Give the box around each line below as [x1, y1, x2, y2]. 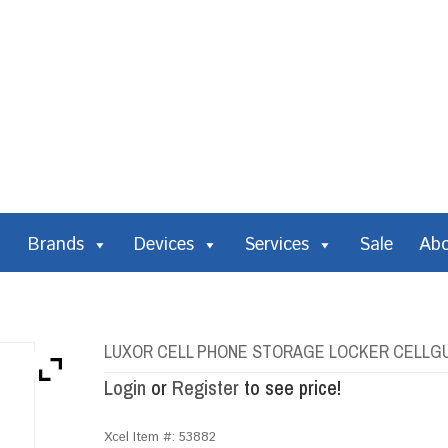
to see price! [239, 374, 341, 401]
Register [172, 374, 239, 401]
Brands [28, 232, 84, 258]
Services [244, 232, 309, 258]
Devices [134, 232, 194, 258]
